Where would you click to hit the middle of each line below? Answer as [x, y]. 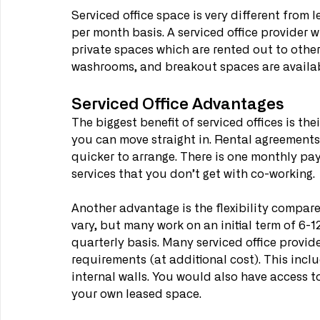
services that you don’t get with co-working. [193, 175]
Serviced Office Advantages [178, 103]
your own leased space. [136, 295]
